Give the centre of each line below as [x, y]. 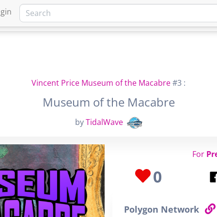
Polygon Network [163, 209]
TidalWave [104, 122]
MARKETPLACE [171, 15]
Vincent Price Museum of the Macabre [101, 83]
